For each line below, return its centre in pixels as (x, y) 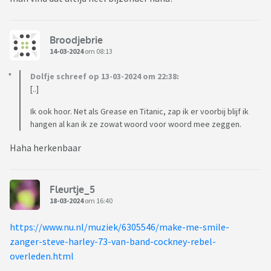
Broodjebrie (76, 40)
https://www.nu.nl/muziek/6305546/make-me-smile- (119, 227)
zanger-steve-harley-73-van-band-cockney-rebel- (113, 242)
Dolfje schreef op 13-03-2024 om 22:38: (105, 77)
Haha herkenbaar (46, 148)
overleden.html (42, 256)
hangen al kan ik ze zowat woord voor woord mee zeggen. (136, 124)
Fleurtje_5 (72, 189)
